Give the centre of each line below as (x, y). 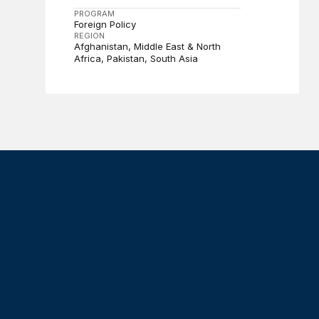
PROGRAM (94, 14)
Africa (87, 58)
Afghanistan (101, 46)
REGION (89, 36)
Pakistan (125, 58)
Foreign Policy (105, 24)
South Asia (174, 58)
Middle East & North (177, 46)
